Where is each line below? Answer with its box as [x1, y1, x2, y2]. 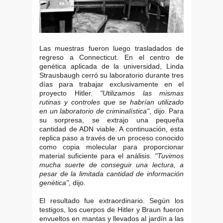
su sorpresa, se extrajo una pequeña [39, 115, 184, 124]
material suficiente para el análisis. [39, 151, 155, 160]
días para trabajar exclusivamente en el [39, 80, 184, 88]
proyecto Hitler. [39, 89, 100, 97]
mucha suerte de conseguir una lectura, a [39, 160, 184, 169]
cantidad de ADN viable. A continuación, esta [39, 124, 184, 133]
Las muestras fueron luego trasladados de [39, 44, 184, 52]
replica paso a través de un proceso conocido [39, 133, 184, 142]
